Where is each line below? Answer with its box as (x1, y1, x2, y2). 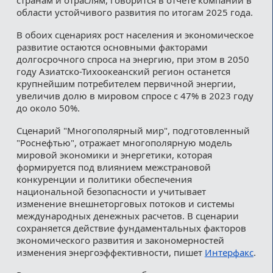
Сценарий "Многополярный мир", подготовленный (16, 124, 250, 136)
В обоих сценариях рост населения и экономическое (16, 28, 253, 41)
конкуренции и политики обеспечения (16, 172, 192, 185)
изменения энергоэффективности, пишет (16, 246, 205, 258)
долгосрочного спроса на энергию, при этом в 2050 (16, 52, 249, 65)
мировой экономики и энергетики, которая (16, 148, 212, 161)
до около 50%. (16, 101, 80, 114)
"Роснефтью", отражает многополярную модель (16, 136, 232, 149)
